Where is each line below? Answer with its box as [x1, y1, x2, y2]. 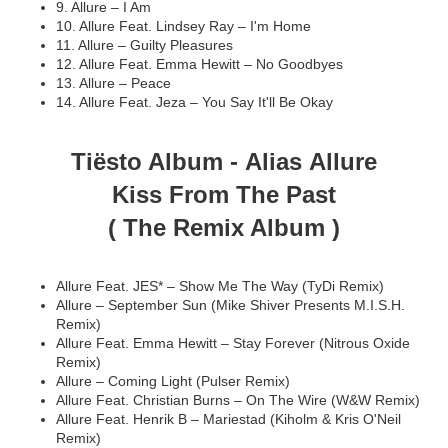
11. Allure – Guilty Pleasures [56, 37, 233, 54]
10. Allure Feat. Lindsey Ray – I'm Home [56, 18, 319, 35]
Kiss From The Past [112, 181, 336, 209]
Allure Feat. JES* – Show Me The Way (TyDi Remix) [56, 278, 384, 295]
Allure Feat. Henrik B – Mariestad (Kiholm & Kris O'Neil [56, 411, 401, 428]
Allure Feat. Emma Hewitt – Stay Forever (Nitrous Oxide [56, 335, 410, 352]
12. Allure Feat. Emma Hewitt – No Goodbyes [56, 56, 355, 73]
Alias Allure [245, 148, 377, 176]
